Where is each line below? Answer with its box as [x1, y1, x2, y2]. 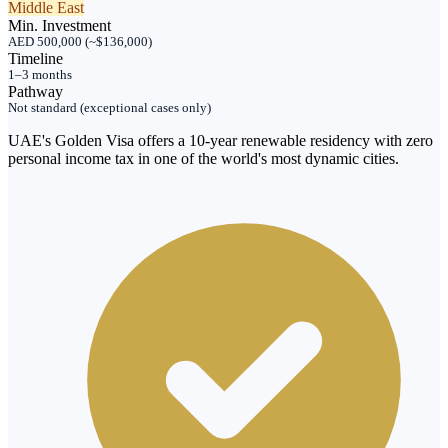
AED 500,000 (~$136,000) [8, 35, 152, 50]
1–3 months [8, 68, 72, 83]
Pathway [8, 83, 63, 101]
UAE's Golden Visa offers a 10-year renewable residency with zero [8, 132, 433, 150]
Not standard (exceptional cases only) [8, 101, 211, 116]
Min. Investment [8, 17, 111, 35]
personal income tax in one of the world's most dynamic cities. [8, 150, 399, 168]
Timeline [8, 50, 63, 68]
